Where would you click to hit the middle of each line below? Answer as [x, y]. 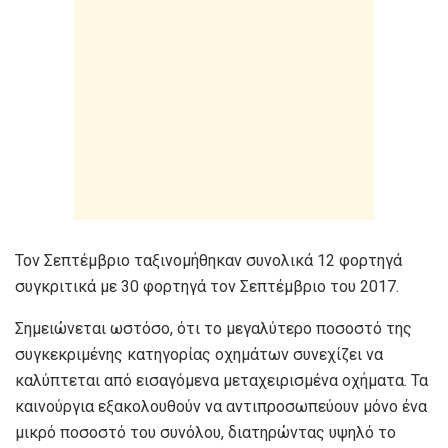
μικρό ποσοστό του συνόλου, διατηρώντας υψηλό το [205, 432]
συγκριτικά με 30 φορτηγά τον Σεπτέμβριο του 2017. [207, 286]
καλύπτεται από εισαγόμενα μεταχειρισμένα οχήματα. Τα [221, 380]
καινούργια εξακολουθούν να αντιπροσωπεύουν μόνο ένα [221, 406]
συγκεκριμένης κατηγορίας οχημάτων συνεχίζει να [199, 354]
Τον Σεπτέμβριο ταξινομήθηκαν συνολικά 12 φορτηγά [208, 260]
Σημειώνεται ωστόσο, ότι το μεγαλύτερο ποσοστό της [213, 328]
